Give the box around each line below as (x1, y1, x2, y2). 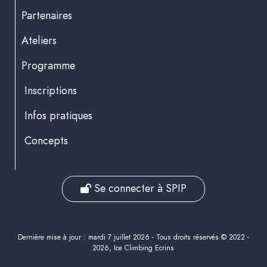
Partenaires (21, 8, 72, 24)
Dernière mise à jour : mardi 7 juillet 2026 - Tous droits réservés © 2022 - (17, 231, 249, 243)
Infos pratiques (24, 108, 92, 124)
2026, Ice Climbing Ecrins (92, 242, 175, 253)
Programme (21, 58, 75, 74)
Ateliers (21, 33, 57, 49)
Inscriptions (24, 83, 77, 99)
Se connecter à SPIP (91, 181, 187, 197)
